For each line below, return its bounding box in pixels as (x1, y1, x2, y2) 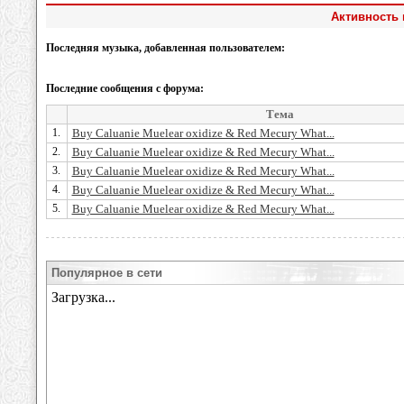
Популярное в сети (51, 266, 162, 280)
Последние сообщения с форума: (45, 82, 204, 95)
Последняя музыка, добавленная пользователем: (45, 41, 285, 54)
